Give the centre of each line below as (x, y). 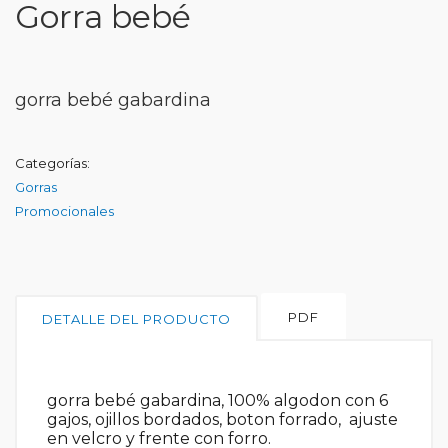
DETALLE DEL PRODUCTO (136, 319)
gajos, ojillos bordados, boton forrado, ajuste (222, 419)
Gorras (36, 187)
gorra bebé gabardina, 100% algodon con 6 (217, 400)
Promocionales (64, 211)
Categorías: (52, 163)
